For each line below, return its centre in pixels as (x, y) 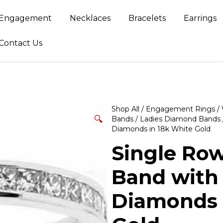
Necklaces (90, 18)
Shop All (125, 109)
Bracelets (147, 18)
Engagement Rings (180, 109)
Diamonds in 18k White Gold (161, 129)
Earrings (200, 18)
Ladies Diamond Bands (180, 119)
